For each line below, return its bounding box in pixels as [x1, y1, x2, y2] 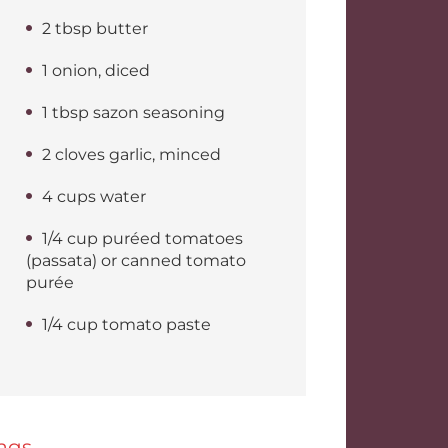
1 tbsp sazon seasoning [42, 103, 225, 122]
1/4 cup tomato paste [42, 315, 211, 334]
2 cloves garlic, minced [42, 145, 221, 164]
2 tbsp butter [42, 19, 148, 38]
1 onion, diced [42, 61, 150, 80]
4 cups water [42, 187, 146, 206]
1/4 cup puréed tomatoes [42, 229, 243, 248]
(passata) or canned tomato [26, 251, 246, 270]
